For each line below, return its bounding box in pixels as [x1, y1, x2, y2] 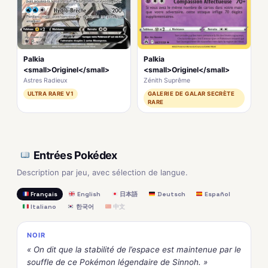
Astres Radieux [23, 77, 68, 85]
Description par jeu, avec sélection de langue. [17, 167, 188, 178]
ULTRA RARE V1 [28, 90, 74, 98]
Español [203, 190, 231, 199]
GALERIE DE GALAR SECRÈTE [148, 90, 235, 98]
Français [29, 190, 58, 199]
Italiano [29, 203, 57, 211]
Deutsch [155, 190, 185, 199]
